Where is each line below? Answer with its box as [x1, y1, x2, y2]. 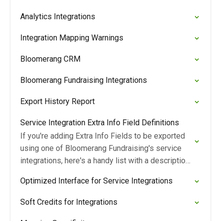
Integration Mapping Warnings [20, 33, 123, 42]
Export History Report [20, 97, 95, 106]
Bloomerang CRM [20, 54, 80, 64]
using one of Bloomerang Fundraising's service [20, 144, 182, 153]
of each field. [20, 168, 65, 178]
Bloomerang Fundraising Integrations [20, 75, 147, 85]
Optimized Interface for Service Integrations [20, 176, 173, 185]
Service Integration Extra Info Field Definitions [20, 118, 179, 127]
